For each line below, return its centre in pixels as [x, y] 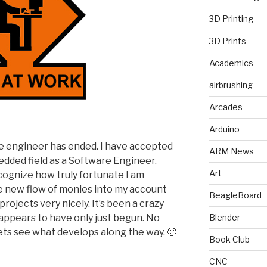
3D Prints [227, 41]
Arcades [226, 107]
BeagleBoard [235, 195]
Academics [231, 63]
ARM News [231, 151]
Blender [224, 218]
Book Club [229, 240]
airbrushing [231, 85]
